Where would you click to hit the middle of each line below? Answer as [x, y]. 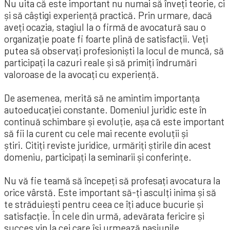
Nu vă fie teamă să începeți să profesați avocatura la [112, 181]
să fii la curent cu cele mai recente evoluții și [96, 133]
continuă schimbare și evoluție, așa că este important [114, 122]
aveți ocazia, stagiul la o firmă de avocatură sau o [105, 27]
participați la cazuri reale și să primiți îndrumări [100, 63]
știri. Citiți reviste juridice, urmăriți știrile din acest [108, 145]
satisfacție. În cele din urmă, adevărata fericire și [104, 216]
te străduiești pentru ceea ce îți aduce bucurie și [104, 204]
